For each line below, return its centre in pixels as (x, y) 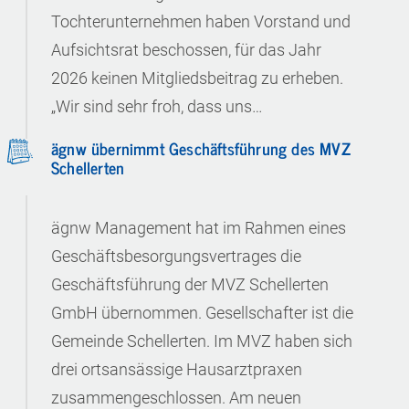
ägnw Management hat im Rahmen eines (199, 228)
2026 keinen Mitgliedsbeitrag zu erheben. (197, 78)
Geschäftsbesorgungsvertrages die (176, 256)
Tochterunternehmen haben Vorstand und (201, 21)
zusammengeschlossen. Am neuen (176, 398)
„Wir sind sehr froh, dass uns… (157, 106)
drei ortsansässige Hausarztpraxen (177, 369)
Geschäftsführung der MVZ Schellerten (190, 284)
